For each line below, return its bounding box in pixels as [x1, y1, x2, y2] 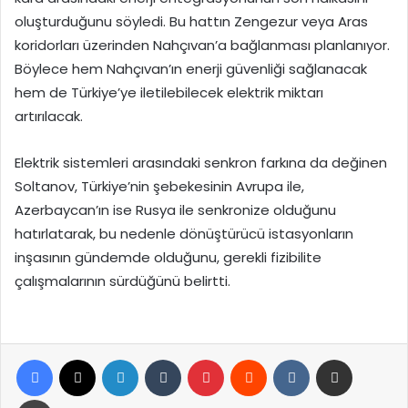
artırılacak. [15, 107, 83, 127]
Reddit [266, 350, 304, 368]
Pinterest [223, 350, 275, 368]
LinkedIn [138, 350, 185, 368]
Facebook [52, 350, 112, 368]
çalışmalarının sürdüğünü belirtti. [15, 271, 230, 291]
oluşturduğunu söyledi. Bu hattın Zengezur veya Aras [15, 12, 368, 32]
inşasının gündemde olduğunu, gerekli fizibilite [15, 248, 321, 268]
